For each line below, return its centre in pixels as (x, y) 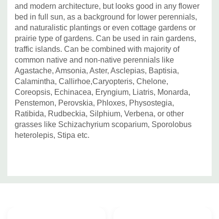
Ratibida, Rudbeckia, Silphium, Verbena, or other (99, 113)
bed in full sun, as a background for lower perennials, (106, 17)
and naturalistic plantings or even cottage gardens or (105, 27)
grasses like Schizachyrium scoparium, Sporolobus (103, 124)
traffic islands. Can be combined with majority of (97, 49)
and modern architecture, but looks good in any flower (107, 6)
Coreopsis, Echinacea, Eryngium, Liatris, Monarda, (102, 92)
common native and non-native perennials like (94, 60)
